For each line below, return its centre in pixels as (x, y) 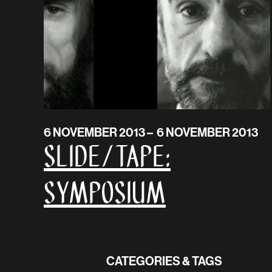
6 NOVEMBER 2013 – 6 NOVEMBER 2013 (151, 132)
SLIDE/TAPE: (107, 158)
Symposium (105, 195)
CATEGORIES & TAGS (165, 260)
